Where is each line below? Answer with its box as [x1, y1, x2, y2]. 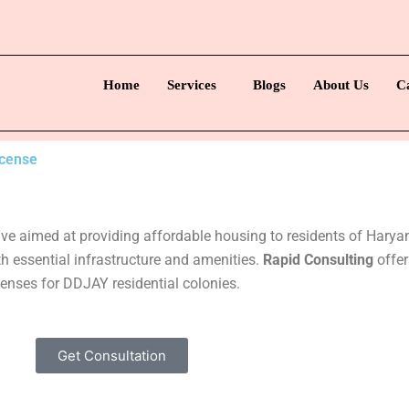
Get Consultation [57, 346, 166, 364]
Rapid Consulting [263, 250, 373, 268]
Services [166, 78, 216, 92]
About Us [312, 78, 369, 92]
